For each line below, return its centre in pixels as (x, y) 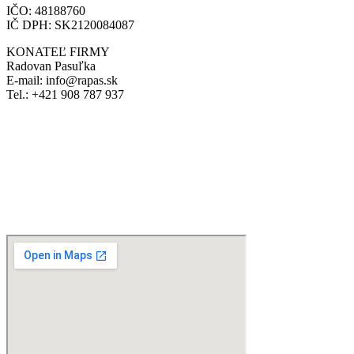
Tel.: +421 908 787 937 (65, 94)
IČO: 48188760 (46, 10)
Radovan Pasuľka (51, 66)
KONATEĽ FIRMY (58, 51)
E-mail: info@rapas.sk (62, 80)
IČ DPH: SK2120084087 (70, 24)
